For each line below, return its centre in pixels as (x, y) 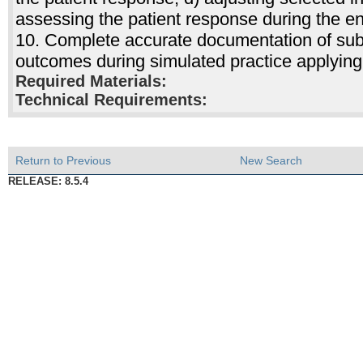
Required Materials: (91, 81)
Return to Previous (63, 161)
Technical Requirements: (111, 100)
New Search (271, 161)
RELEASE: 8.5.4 (48, 181)
